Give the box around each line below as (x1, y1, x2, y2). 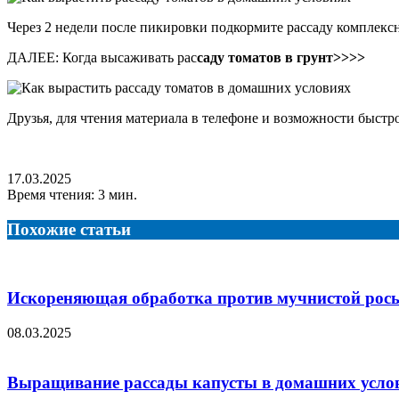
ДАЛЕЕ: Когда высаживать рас (7, 49, 197, 65)
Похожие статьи (7, 219, 131, 239)
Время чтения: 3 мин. (7, 186, 137, 202)
